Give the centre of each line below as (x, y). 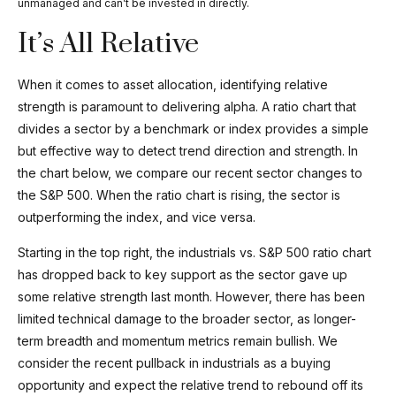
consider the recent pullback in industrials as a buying (174, 363)
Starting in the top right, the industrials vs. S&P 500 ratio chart (194, 253)
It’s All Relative (108, 44)
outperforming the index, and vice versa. (137, 217)
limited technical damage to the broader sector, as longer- (187, 319)
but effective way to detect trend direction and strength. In (188, 151)
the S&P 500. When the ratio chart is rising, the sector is (179, 195)
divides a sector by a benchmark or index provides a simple (193, 129)
